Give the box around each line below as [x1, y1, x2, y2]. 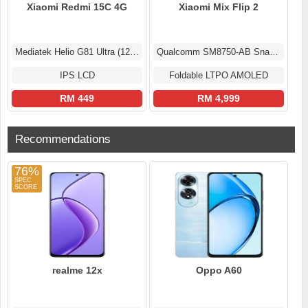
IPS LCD [59, 70, 95, 81]
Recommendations [15, 133, 111, 146]
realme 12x [52, 265, 102, 276]
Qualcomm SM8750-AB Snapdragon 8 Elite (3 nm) [269, 47, 278, 58]
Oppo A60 [195, 265, 242, 276]
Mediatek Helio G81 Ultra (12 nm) [130, 47, 139, 58]
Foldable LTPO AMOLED [169, 70, 268, 81]
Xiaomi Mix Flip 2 [179, 1, 258, 13]
